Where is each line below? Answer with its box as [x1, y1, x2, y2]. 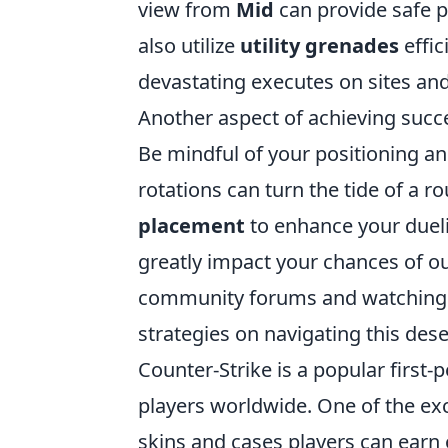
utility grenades [240, 32, 399, 59]
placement [138, 212, 245, 239]
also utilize [138, 32, 240, 59]
